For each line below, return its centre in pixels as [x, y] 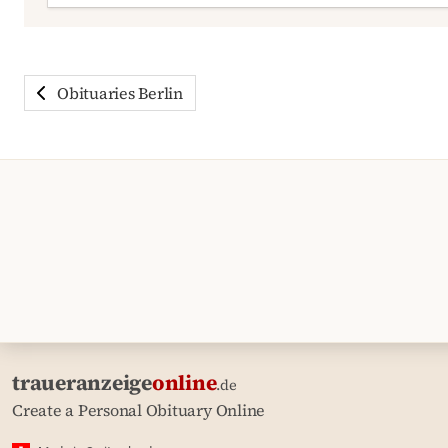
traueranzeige [82, 383]
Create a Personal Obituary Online [139, 410]
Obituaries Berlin [120, 93]
